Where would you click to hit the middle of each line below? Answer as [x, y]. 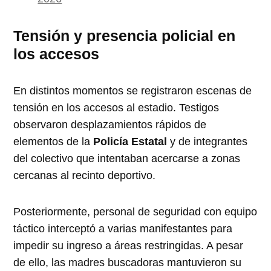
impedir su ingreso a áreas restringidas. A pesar [129, 246]
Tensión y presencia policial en [125, 36]
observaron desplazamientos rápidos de [110, 125]
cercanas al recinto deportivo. [85, 176]
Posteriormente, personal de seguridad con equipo [135, 212]
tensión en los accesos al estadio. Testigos [116, 108]
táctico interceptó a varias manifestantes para [123, 229]
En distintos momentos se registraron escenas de [133, 91]
